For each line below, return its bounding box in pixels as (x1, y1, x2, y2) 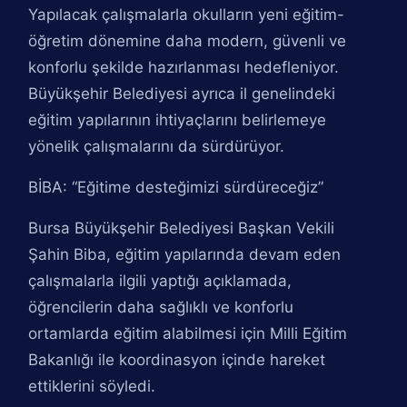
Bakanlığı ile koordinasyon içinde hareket (28, 351, 326, 369)
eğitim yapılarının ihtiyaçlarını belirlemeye (28, 111, 327, 129)
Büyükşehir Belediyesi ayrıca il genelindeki (28, 84, 336, 103)
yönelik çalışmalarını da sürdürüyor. (28, 137, 285, 155)
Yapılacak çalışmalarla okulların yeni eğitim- (28, 5, 345, 24)
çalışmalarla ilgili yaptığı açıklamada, (28, 272, 293, 290)
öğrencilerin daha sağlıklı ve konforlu (28, 298, 294, 316)
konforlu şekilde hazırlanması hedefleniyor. (28, 58, 340, 76)
